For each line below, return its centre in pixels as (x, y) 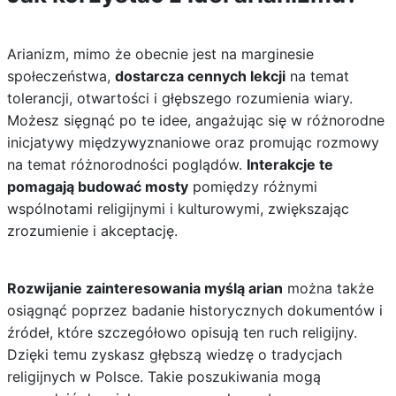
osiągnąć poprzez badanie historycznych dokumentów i (194, 310)
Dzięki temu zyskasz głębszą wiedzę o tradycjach (174, 354)
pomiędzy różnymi (252, 187)
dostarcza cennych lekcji (200, 76)
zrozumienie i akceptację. (92, 231)
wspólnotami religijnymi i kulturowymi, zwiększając (178, 209)
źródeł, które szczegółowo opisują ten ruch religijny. (182, 332)
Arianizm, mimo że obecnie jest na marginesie (160, 54)
